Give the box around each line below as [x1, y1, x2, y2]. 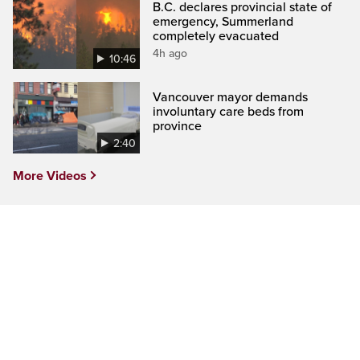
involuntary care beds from [153, 104, 305, 120]
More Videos [13, 168, 87, 185]
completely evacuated [153, 27, 280, 44]
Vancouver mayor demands [153, 89, 309, 105]
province [153, 118, 202, 134]
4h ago [153, 46, 188, 60]
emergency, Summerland [153, 13, 294, 30]
